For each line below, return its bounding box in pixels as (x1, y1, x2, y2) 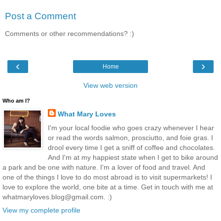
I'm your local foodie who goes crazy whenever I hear (47, 123, 214, 132)
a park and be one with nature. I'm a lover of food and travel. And (2, 163, 205, 171)
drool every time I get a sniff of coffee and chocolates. (47, 143, 215, 151)
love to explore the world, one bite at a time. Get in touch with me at (2, 183, 213, 191)
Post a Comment (5, 10, 76, 21)
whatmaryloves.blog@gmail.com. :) (2, 192, 112, 201)
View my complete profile (2, 206, 80, 214)
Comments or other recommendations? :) (5, 30, 134, 37)
